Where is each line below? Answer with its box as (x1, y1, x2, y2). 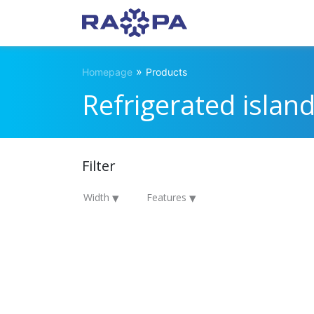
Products (146, 66, 187, 78)
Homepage (82, 66, 132, 78)
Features (146, 190, 189, 204)
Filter (82, 156, 116, 175)
